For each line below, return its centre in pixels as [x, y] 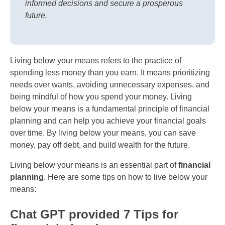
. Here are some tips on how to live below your [126, 177]
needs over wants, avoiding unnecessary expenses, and [110, 84]
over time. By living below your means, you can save [103, 133]
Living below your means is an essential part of [94, 165]
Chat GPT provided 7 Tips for [94, 214]
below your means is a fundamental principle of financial [110, 108]
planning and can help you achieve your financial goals [108, 121]
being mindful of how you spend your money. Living [101, 96]
